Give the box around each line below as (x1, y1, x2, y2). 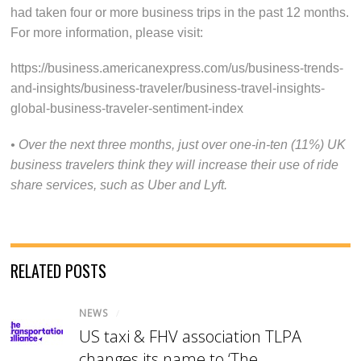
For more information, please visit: (10, 26, 204, 40)
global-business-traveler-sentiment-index (10, 102, 244, 116)
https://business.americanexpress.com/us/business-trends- (10, 61, 344, 76)
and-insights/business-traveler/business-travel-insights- (10, 81, 326, 96)
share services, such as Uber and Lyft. (10, 177, 228, 192)
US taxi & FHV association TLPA (79, 325, 302, 347)
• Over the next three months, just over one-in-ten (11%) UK (10, 137, 346, 151)
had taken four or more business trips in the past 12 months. (10, 6, 350, 20)
